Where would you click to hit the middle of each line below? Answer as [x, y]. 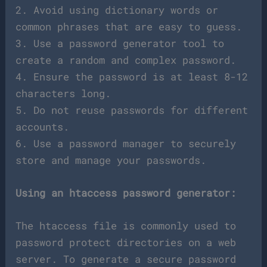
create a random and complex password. [126, 60]
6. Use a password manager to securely [126, 143]
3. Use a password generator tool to [120, 43]
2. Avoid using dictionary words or [117, 10]
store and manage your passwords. [111, 160]
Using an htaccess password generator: [126, 193]
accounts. [43, 126]
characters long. [63, 93]
